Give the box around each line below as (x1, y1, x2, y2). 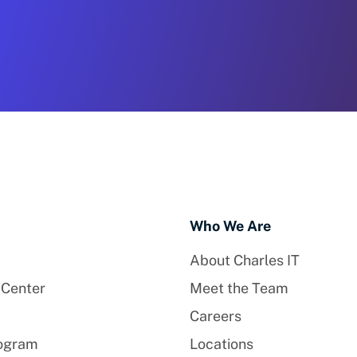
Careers (189, 308, 241, 325)
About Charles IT (189, 252, 300, 269)
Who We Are (189, 218, 271, 235)
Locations (189, 335, 253, 353)
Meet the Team (189, 280, 288, 297)
